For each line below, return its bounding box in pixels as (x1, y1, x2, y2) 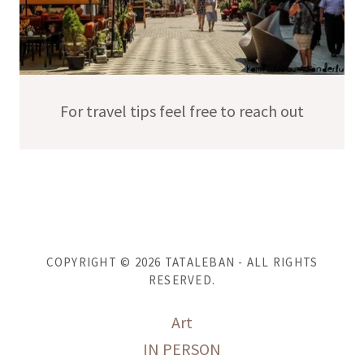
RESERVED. (148, 271, 216, 288)
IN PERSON (143, 338, 221, 359)
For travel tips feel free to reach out (60, 100, 304, 121)
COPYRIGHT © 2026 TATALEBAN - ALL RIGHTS (45, 253, 318, 270)
